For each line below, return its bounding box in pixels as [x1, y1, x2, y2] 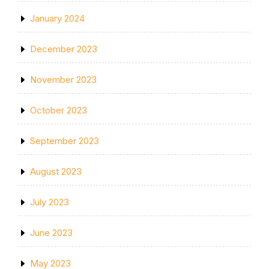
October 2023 [30, 104, 87, 116]
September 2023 [30, 135, 99, 147]
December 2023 [30, 43, 97, 55]
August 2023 [30, 166, 82, 177]
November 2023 [30, 74, 97, 85]
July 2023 [30, 196, 69, 208]
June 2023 [30, 227, 73, 238]
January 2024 [30, 13, 85, 24]
